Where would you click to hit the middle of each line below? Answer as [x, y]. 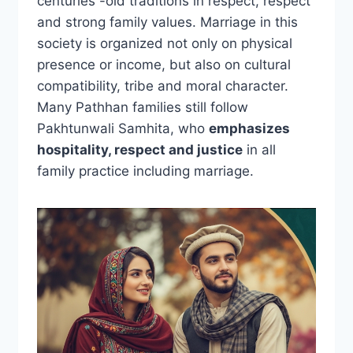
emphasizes [249, 128]
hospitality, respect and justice [139, 149]
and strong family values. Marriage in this [167, 22]
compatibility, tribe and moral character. [162, 85]
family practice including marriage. [145, 171]
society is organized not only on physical [164, 43]
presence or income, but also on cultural [163, 64]
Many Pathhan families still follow [142, 107]
